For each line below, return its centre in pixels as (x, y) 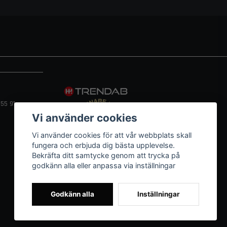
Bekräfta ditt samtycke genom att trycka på (106, 156)
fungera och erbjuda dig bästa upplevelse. (104, 145)
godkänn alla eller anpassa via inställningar (104, 166)
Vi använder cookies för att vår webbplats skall (112, 135)
